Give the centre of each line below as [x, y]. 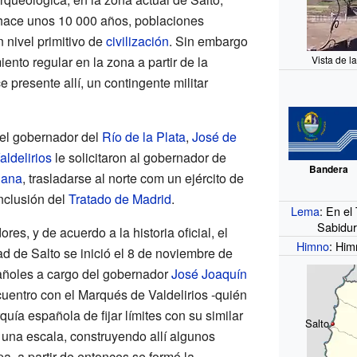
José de [214, 136]
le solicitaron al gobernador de [139, 157]
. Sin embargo [208, 41]
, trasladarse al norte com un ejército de [133, 178]
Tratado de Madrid [120, 198]
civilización [137, 41]
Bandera [328, 169]
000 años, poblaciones [139, 20]
